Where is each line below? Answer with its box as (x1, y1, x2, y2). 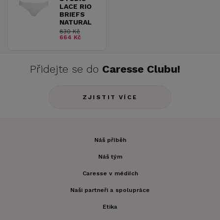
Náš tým (98, 153, 122, 161)
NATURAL (59, 18, 92, 27)
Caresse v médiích (82, 170, 138, 177)
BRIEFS (59, 10, 85, 19)
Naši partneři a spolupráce (70, 187, 150, 194)
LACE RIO (59, 2, 92, 11)
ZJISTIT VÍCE (82, 94, 138, 101)
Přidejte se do (30, 63, 102, 76)
